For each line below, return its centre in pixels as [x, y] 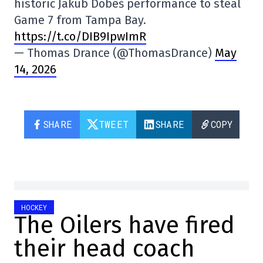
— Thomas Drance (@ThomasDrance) [114, 53]
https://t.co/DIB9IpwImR [80, 37]
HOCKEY [34, 208]
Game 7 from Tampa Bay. [80, 20]
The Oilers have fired [124, 226]
